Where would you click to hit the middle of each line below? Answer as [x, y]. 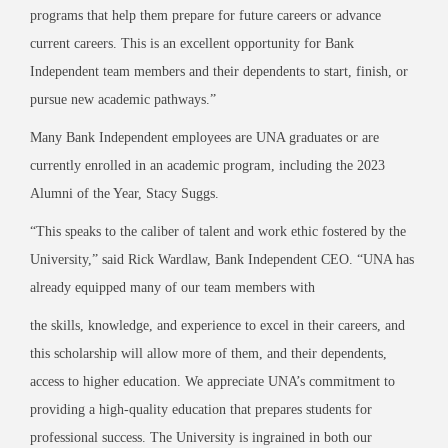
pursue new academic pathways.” [125, 99]
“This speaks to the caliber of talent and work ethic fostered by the [218, 231]
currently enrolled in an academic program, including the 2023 [207, 165]
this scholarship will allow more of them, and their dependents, [208, 353]
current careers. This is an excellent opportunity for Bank [192, 43]
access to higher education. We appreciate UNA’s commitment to [212, 381]
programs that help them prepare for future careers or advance [205, 15]
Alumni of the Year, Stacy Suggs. [124, 193]
